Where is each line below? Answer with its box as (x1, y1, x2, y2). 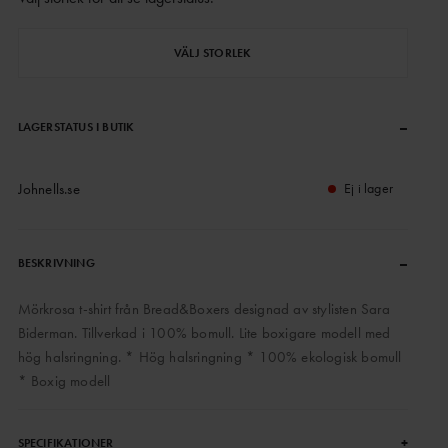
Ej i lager (344, 179, 393, 197)
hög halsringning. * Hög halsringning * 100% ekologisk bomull (17, 347, 402, 367)
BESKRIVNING (17, 255, 95, 271)
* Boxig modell (17, 371, 111, 391)
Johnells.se (17, 179, 80, 199)
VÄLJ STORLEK (174, 44, 252, 61)
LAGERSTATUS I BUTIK (17, 119, 135, 135)
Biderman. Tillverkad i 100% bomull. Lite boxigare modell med (17, 323, 391, 343)
